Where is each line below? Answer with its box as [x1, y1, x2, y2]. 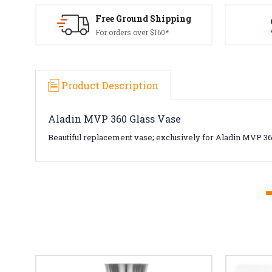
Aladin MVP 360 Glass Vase [48, 112, 181, 125]
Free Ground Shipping [95, 13, 191, 24]
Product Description [61, 78, 158, 92]
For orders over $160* [95, 27, 169, 37]
